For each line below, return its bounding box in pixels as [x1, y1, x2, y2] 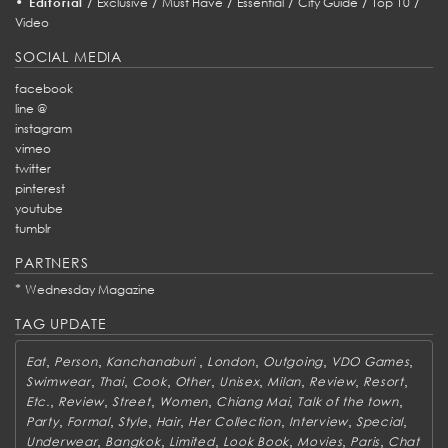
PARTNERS [15, 253, 89, 271]
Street [112, 393, 151, 409]
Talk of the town [297, 393, 399, 409]
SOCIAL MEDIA [15, 47, 123, 65]
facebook [15, 80, 73, 96]
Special [356, 413, 404, 429]
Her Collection [188, 413, 281, 429]
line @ [15, 100, 47, 116]
